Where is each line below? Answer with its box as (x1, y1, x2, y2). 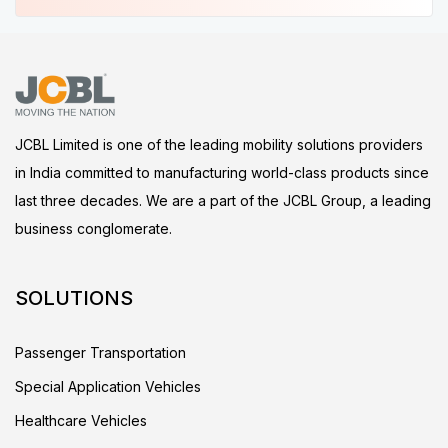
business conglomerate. (15, 220, 172, 237)
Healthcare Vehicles (15, 412, 147, 429)
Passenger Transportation (15, 344, 186, 361)
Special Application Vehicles (15, 378, 201, 395)
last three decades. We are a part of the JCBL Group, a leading (15, 192, 431, 209)
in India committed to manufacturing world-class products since (15, 164, 429, 181)
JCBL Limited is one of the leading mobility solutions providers (15, 136, 423, 153)
